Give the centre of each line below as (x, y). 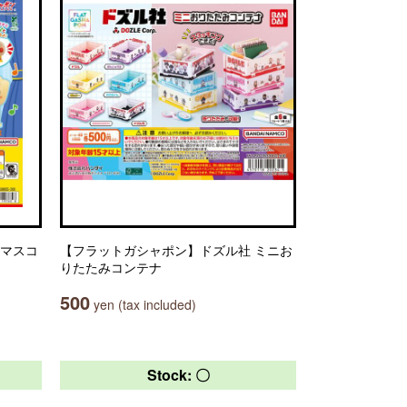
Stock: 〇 (178, 375)
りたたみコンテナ (111, 267)
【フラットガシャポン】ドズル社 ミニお (176, 250)
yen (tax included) (143, 304)
